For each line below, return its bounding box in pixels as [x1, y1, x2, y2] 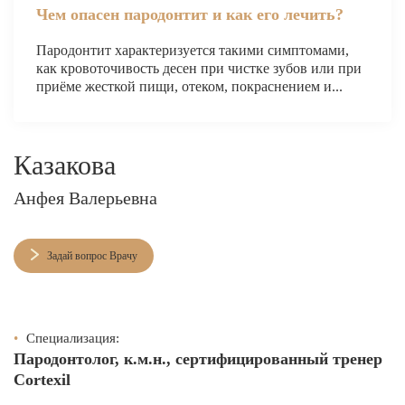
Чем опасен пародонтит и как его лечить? [36, 5, 344, 24]
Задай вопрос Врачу [47, 249, 137, 262]
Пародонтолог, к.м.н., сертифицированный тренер [14, 349, 382, 368]
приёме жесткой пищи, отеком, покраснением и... [36, 78, 343, 94]
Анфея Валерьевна [14, 187, 157, 208]
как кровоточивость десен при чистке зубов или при [36, 60, 362, 76]
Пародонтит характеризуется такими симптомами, [36, 42, 349, 58]
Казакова [14, 149, 116, 180]
